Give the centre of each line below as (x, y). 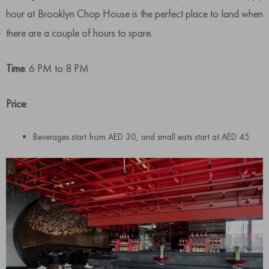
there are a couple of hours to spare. (79, 33)
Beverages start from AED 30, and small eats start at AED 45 (141, 137)
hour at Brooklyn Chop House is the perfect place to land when (134, 14)
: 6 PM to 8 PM (57, 68)
